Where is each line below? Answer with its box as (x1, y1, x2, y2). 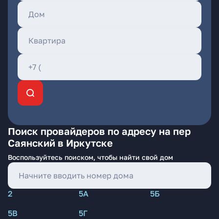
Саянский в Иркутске (8, 137, 113, 149)
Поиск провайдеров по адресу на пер (8, 125, 191, 137)
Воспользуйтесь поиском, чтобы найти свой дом (8, 153, 173, 161)
